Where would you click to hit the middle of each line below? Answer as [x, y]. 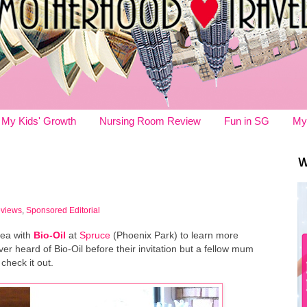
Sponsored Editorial [63, 210]
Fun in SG [247, 121]
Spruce [95, 235]
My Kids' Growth [39, 121]
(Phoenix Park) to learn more [174, 235]
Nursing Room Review [150, 121]
